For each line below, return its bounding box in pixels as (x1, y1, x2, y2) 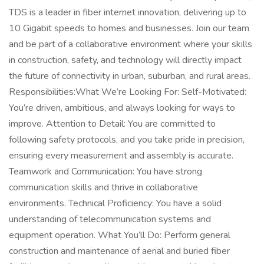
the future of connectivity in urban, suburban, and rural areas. (9, 70, 250, 82)
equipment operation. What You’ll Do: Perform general (9, 229, 230, 242)
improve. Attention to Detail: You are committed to (9, 117, 216, 130)
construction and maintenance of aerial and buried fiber (9, 245, 230, 258)
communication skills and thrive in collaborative (9, 181, 198, 194)
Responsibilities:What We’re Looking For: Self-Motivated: (9, 85, 246, 98)
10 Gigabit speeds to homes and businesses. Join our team (9, 22, 249, 35)
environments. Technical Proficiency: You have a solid (9, 197, 222, 210)
